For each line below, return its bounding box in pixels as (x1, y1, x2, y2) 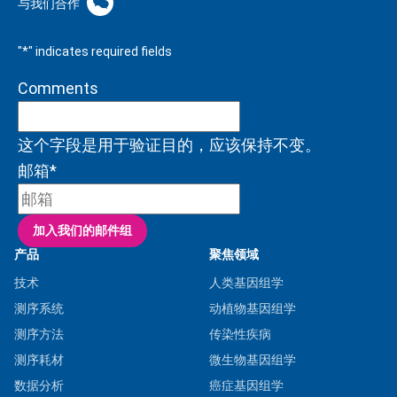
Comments (18, 78, 98, 97)
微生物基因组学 (209, 352, 296, 367)
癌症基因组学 (209, 378, 284, 393)
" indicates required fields (28, 43, 172, 58)
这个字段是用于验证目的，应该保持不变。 (18, 135, 321, 154)
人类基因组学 (209, 275, 284, 290)
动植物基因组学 (209, 300, 296, 315)
